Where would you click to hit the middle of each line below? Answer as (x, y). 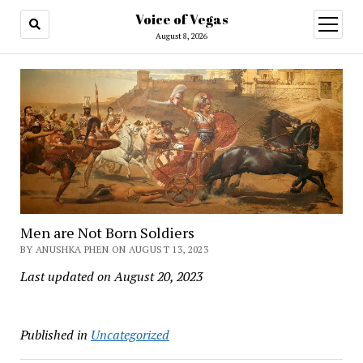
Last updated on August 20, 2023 (111, 277)
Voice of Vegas (181, 19)
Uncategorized (130, 335)
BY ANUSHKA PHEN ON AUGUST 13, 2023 (114, 250)
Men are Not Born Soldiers (107, 233)
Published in (53, 335)
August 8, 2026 (181, 36)
